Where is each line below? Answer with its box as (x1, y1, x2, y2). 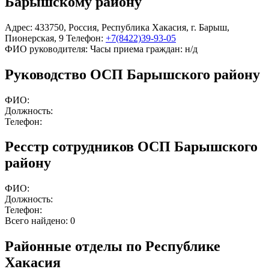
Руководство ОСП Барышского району (5, 66, 260, 82)
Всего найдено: (5, 216, 70, 226)
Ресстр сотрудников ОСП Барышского (5, 139, 258, 155)
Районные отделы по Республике (5, 238, 220, 255)
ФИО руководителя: (5, 43, 88, 54)
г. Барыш (191, 22, 227, 32)
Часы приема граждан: (90, 43, 183, 54)
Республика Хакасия (101, 22, 186, 32)
